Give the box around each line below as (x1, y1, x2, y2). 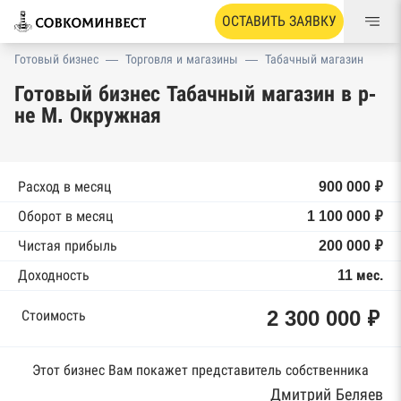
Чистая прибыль (18, 238, 117, 253)
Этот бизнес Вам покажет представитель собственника (32, 363, 369, 378)
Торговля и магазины (125, 52, 238, 66)
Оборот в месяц (18, 209, 113, 224)
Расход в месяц (18, 179, 111, 194)
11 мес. (337, 268, 383, 283)
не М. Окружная (14, 103, 161, 127)
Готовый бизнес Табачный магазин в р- (14, 81, 376, 106)
